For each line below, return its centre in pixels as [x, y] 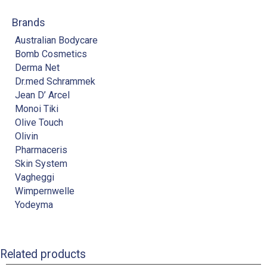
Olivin [26, 136]
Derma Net [37, 68]
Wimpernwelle [44, 191]
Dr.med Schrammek [55, 82]
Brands [29, 23]
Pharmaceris [41, 150]
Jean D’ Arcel [42, 95]
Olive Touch [39, 123]
